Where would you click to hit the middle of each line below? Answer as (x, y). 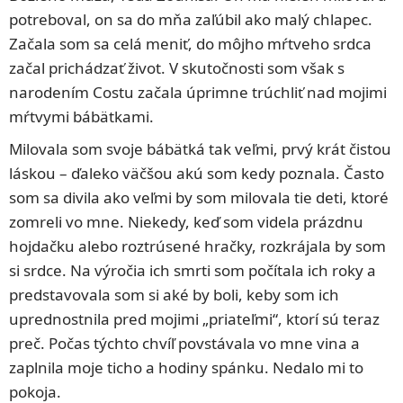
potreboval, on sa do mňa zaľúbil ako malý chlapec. (191, 20)
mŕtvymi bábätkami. (81, 117)
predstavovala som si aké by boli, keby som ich (174, 295)
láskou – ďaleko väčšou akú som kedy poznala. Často (197, 174)
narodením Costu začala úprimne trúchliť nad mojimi (198, 93)
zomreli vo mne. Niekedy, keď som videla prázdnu (186, 222)
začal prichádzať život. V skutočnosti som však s (177, 68)
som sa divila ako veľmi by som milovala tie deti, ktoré (199, 198)
